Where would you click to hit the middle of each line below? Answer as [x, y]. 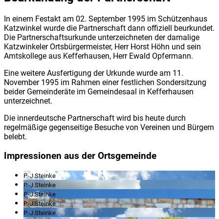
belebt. [15, 137]
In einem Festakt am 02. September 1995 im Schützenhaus [106, 19]
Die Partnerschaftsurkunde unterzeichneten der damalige [102, 38]
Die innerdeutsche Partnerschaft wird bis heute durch [95, 118]
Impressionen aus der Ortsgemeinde [80, 156]
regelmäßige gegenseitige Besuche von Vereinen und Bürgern [109, 128]
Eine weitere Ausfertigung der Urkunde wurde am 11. [94, 73]
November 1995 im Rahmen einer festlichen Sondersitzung [105, 83]
